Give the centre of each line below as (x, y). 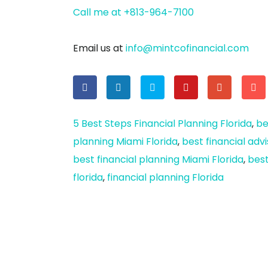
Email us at (99, 48)
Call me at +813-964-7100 (133, 12)
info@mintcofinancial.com (187, 48)
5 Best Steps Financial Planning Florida (162, 124)
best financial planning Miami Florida (158, 160)
